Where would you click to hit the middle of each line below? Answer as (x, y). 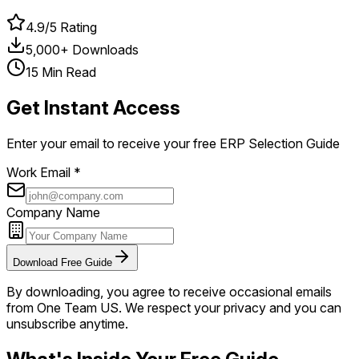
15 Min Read (61, 72)
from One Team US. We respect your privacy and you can (174, 307)
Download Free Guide (63, 262)
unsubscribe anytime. (67, 323)
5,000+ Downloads (82, 49)
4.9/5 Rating (61, 27)
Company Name (53, 212)
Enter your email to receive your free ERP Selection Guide (173, 143)
